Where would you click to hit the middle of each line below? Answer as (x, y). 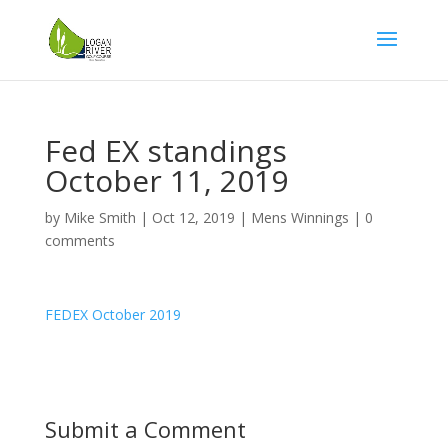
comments (79, 240)
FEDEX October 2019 (112, 314)
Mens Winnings (299, 217)
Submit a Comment (145, 429)
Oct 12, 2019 (193, 217)
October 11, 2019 (166, 180)
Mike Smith (99, 217)
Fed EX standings (165, 150)
